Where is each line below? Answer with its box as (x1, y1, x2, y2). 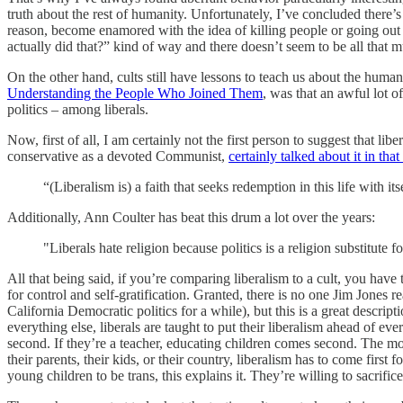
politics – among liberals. (7, 101, 148, 117)
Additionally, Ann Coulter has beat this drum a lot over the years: (7, 209, 375, 225)
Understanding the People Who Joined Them (7, 85, 263, 101)
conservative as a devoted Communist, (7, 148, 228, 164)
